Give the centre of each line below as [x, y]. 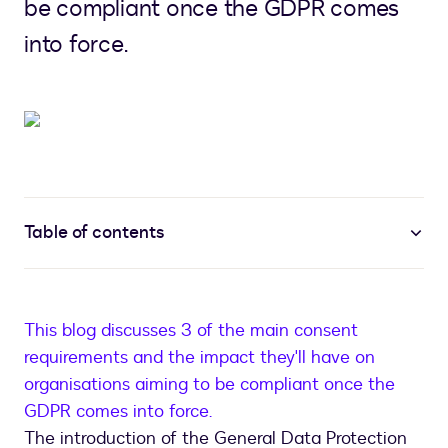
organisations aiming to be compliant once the [209, 385]
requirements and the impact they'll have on [199, 358]
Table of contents [94, 233]
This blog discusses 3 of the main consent [191, 331]
